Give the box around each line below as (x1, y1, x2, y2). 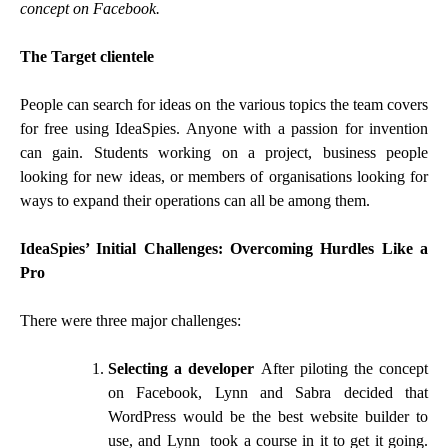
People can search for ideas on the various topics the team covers (20, 95, 428, 113)
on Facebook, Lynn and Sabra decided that (108, 383, 428, 401)
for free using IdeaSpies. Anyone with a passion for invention (20, 119, 428, 137)
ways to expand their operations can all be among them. (20, 191, 370, 209)
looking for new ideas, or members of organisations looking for (20, 167, 428, 185)
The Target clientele (20, 47, 154, 65)
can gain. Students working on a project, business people (20, 143, 428, 161)
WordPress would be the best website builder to (108, 407, 428, 425)
